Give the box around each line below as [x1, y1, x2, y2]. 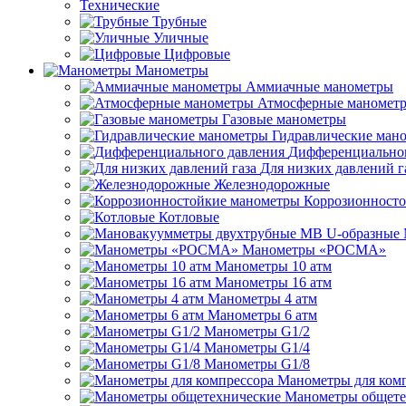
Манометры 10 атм [215, 258, 332, 274]
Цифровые [164, 46, 230, 62]
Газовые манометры [222, 111, 346, 127]
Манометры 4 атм [208, 291, 317, 306]
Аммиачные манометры [246, 79, 393, 94]
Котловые [159, 209, 219, 225]
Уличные [153, 30, 208, 45]
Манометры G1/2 [204, 324, 310, 339]
